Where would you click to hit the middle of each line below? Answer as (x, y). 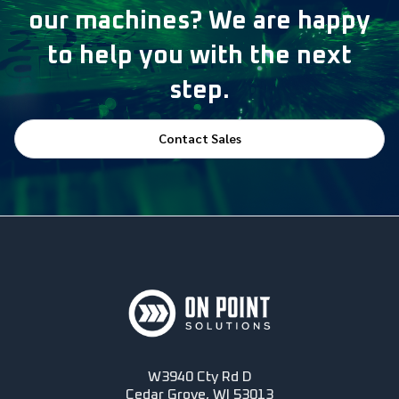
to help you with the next (199, 56)
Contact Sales (199, 138)
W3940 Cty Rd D (199, 376)
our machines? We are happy (199, 21)
